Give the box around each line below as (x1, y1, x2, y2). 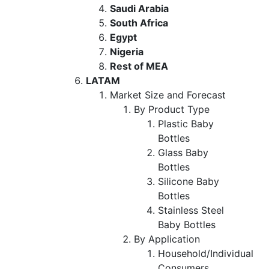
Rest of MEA (110, 59, 168, 72)
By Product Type (134, 103, 210, 115)
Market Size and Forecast (110, 88, 226, 101)
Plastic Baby (158, 117, 214, 130)
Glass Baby (158, 146, 208, 159)
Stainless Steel (158, 204, 224, 216)
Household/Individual (158, 247, 253, 259)
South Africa (110, 16, 168, 29)
